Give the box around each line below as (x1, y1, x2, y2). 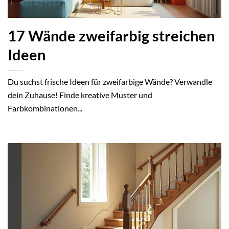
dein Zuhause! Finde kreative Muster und (8, 90, 152, 100)
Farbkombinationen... (8, 103, 82, 113)
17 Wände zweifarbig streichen (8, 27, 215, 45)
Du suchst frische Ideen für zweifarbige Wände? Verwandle (8, 77, 212, 87)
